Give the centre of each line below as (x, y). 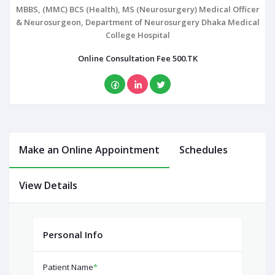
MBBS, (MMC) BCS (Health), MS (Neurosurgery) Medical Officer (137, 9)
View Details (48, 185)
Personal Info (73, 234)
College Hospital (137, 35)
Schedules (203, 150)
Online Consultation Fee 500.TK (137, 58)
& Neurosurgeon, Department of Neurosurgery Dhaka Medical (137, 22)
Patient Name (68, 267)
